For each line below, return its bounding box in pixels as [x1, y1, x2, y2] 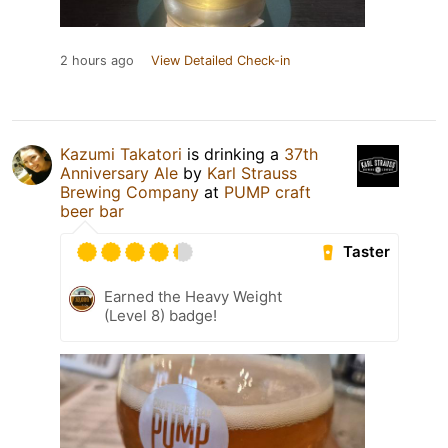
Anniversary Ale [60, 162, 178, 183]
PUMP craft [224, 181, 311, 202]
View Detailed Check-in [151, 52, 290, 68]
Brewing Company [60, 181, 199, 202]
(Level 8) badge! [104, 305, 217, 325]
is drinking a [182, 143, 284, 164]
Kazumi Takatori [60, 143, 182, 164]
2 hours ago [60, 52, 134, 68]
